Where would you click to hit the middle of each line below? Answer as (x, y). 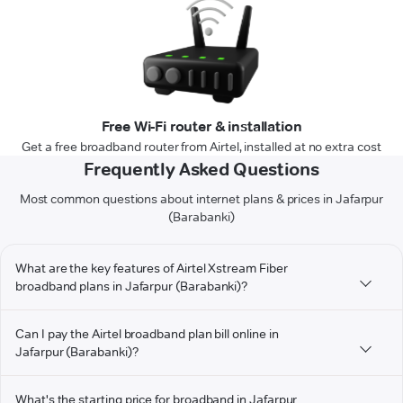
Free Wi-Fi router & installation (201, 127)
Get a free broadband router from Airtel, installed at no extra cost (201, 147)
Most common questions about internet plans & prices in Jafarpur (201, 199)
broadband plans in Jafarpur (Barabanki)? (132, 287)
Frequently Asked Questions (201, 170)
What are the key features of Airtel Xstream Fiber (152, 269)
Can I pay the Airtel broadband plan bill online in (147, 334)
